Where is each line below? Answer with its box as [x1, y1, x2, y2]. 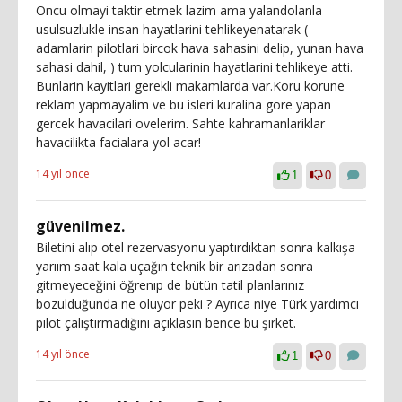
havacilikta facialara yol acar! [36, 134, 201, 151]
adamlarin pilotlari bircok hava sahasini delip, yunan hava [36, 39, 363, 57]
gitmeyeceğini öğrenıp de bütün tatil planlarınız [36, 276, 304, 293]
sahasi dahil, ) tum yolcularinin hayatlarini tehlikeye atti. [36, 58, 353, 75]
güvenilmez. [36, 216, 125, 236]
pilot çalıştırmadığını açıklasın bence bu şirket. [36, 314, 296, 331]
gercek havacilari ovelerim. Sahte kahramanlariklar [36, 115, 325, 132]
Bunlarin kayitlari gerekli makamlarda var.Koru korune [36, 77, 345, 94]
